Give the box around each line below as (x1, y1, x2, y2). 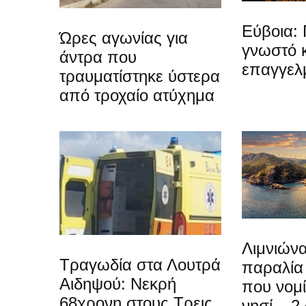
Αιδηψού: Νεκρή (59, 274, 176, 293)
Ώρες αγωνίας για (59, 28, 188, 47)
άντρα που (59, 47, 137, 66)
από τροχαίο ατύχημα (59, 85, 214, 105)
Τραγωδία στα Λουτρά (59, 255, 221, 274)
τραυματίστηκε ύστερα (59, 66, 220, 85)
